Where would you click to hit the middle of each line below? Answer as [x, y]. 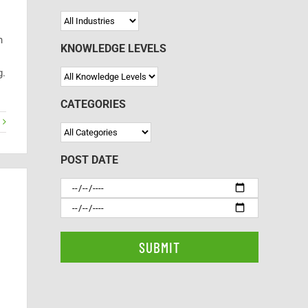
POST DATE [89, 160]
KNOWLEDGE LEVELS [113, 48]
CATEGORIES [93, 104]
